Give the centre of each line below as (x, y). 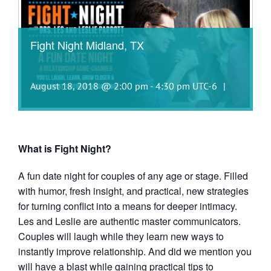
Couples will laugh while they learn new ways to (121, 236)
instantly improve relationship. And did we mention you (135, 251)
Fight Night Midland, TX (87, 45)
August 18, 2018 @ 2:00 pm (89, 86)
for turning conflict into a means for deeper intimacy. (128, 206)
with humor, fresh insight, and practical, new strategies (133, 191)
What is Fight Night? (65, 149)
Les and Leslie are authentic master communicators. (129, 221)
